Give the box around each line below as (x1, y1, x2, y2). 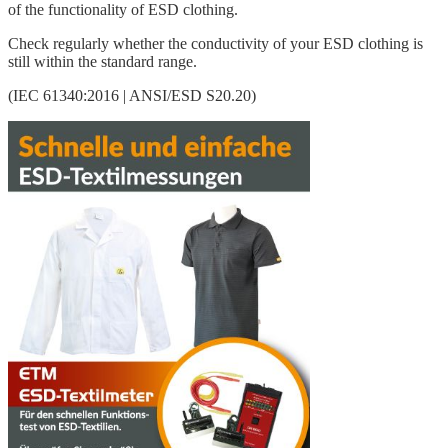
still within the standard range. (8, 52, 197, 70)
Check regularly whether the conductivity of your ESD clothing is (8, 34, 423, 52)
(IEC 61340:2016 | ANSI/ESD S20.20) (8, 86, 256, 104)
